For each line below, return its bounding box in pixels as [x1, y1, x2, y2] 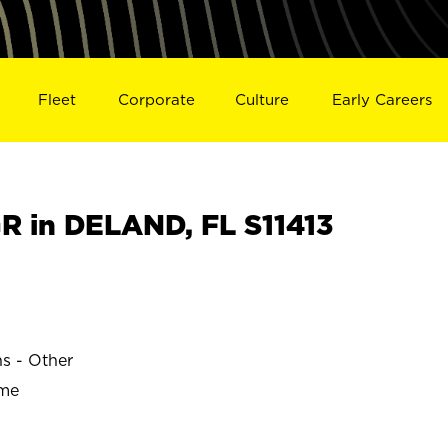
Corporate [117, 90, 195, 108]
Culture [235, 90, 290, 108]
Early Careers [332, 90, 433, 108]
